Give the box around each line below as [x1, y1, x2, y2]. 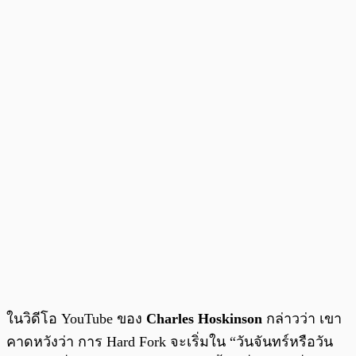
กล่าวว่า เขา [262, 310, 342, 327]
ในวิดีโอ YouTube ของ [6, 310, 146, 327]
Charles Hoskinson [146, 310, 262, 327]
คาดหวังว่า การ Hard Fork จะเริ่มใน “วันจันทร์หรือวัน [6, 333, 333, 350]
